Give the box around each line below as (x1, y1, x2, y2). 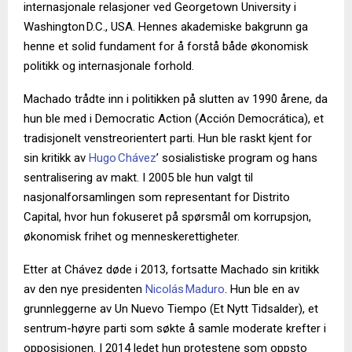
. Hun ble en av (225, 282, 299, 297)
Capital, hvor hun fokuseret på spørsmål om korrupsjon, (24, 210, 311, 225)
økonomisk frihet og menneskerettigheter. (24, 229, 240, 244)
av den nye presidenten (24, 282, 145, 297)
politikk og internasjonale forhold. (24, 59, 194, 74)
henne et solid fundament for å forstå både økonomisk (24, 39, 308, 54)
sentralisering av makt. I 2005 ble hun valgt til (24, 170, 253, 185)
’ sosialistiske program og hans (156, 151, 317, 166)
